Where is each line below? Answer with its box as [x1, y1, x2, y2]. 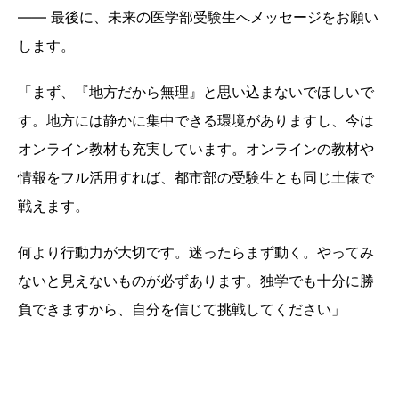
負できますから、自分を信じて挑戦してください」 [18, 300, 350, 319]
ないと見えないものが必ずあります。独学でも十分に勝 [18, 272, 374, 290]
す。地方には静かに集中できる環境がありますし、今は [18, 111, 374, 130]
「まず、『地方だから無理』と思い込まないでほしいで [18, 83, 374, 102]
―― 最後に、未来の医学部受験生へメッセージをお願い [18, 8, 379, 27]
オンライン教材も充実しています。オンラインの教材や [18, 140, 374, 159]
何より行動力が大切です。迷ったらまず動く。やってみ [18, 243, 374, 262]
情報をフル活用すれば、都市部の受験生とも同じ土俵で [18, 168, 374, 187]
